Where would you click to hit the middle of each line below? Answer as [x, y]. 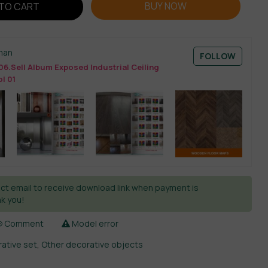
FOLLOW [217, 56]
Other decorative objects [92, 245]
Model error [95, 224]
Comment [23, 224]
